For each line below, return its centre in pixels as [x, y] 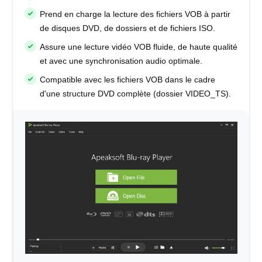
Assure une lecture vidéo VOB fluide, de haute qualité [139, 47]
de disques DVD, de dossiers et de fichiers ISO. [127, 28]
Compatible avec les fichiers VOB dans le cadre [127, 80]
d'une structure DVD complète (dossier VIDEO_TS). [135, 94]
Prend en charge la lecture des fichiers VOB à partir [135, 14]
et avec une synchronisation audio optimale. [121, 61]
